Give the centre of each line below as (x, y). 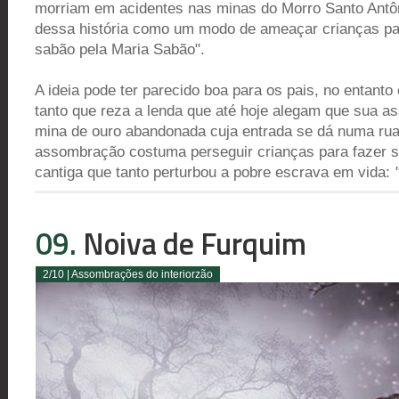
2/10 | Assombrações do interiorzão (128, 274)
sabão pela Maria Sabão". (120, 49)
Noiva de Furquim (191, 243)
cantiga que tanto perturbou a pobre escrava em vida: (215, 172)
